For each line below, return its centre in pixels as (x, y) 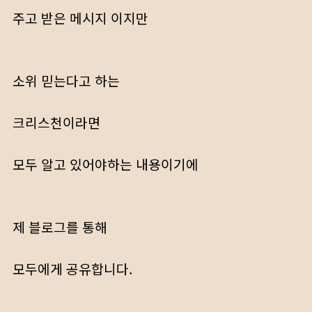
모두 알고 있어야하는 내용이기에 (106, 164)
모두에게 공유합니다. (72, 269)
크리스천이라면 (56, 123)
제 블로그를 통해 (60, 227)
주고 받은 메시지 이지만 (80, 18)
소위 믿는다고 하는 (66, 81)
